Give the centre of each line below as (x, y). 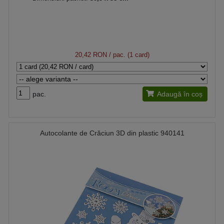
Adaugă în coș (180, 94)
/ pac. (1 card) (128, 54)
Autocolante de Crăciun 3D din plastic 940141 (112, 133)
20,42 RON (91, 54)
